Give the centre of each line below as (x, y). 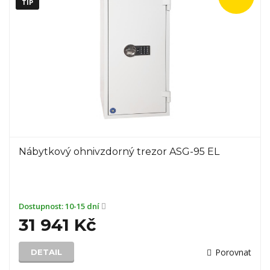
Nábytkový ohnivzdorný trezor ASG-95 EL (119, 152)
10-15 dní (83, 206)
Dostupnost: (42, 206)
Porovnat (233, 252)
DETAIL (46, 252)
